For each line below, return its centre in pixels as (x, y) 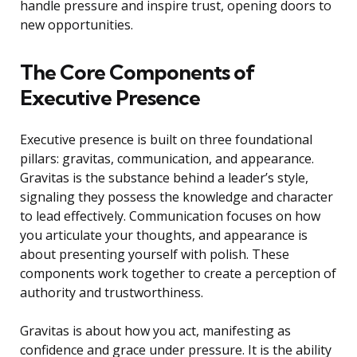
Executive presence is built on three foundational (166, 140)
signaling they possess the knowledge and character (177, 197)
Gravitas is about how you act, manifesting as (155, 331)
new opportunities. (76, 25)
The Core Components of (137, 73)
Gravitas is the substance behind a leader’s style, (164, 178)
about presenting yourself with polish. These (155, 255)
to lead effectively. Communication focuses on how (170, 216)
